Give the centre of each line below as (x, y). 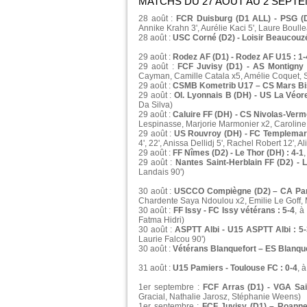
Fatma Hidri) (161, 220)
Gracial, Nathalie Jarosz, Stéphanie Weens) (220, 297)
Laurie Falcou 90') (172, 240)
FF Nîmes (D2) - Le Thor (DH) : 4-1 (238, 153)
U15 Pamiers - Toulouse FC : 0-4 (235, 268)
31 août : (156, 268)
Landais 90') (161, 172)
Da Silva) (156, 105)
